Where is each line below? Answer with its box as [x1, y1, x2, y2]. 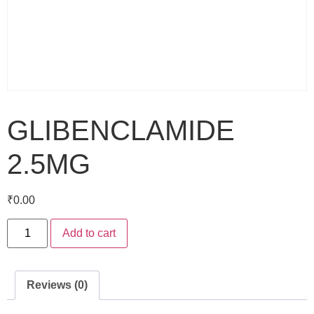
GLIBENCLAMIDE [7, 114, 235, 146]
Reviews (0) [27, 279, 88, 292]
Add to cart [62, 227, 116, 240]
